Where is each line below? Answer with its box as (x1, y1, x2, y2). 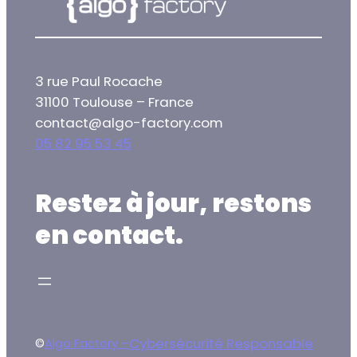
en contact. (34, 218, 183, 253)
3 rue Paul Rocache (34, 72, 163, 92)
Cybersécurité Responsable (128, 333, 313, 353)
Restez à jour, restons (34, 186, 312, 221)
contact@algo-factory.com (34, 113, 223, 133)
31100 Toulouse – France (34, 92, 194, 112)
